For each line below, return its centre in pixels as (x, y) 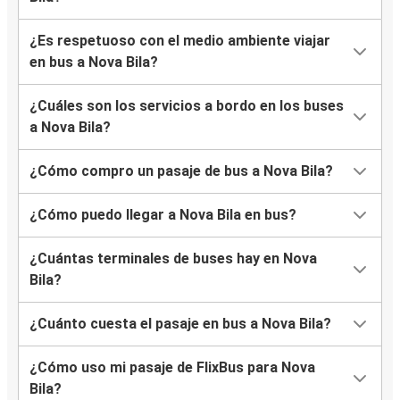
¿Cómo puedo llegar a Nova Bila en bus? (163, 215)
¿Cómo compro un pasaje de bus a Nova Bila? (181, 171)
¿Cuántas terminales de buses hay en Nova (173, 259)
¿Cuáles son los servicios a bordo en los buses (187, 106)
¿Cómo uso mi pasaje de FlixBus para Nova (172, 368)
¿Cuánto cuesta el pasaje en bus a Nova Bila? (180, 324)
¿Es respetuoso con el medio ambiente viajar (180, 41)
